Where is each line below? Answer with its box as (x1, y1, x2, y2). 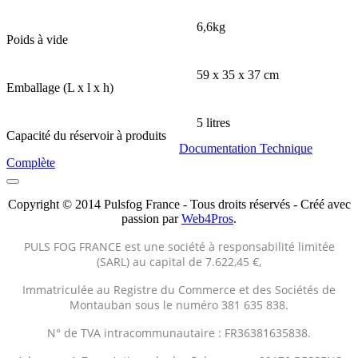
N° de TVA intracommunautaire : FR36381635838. (47, 325, 311, 341)
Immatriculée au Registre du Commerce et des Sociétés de (22, 282, 336, 298)
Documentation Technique (179, 141, 312, 156)
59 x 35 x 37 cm (196, 68, 279, 82)
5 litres (196, 116, 230, 130)
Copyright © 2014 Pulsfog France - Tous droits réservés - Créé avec (7, 197, 351, 212)
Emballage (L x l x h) (6, 81, 113, 95)
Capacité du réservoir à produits (6, 129, 166, 143)
